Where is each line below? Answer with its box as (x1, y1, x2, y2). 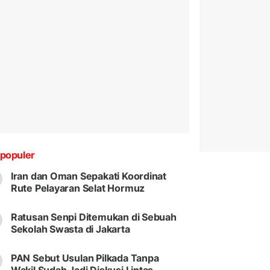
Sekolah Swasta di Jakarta (10, 223, 130, 236)
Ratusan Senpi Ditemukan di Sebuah (10, 211, 177, 224)
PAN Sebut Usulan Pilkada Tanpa (10, 252, 159, 265)
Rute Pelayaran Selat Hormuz (10, 182, 145, 195)
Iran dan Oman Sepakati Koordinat (10, 170, 167, 183)
